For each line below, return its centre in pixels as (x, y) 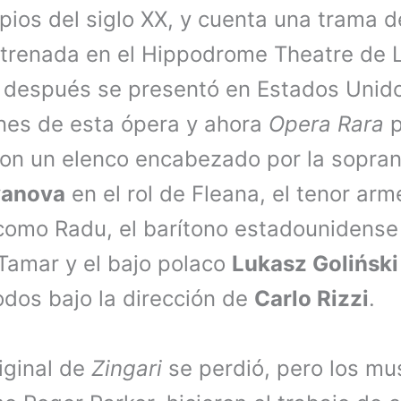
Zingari (130, 368)
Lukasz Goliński (315, 264)
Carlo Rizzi (311, 299)
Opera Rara (329, 124)
